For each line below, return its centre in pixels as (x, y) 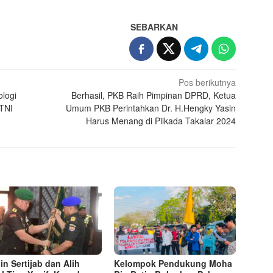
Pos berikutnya (207, 83)
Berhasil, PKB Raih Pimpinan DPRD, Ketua (154, 95)
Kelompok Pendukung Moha (173, 264)
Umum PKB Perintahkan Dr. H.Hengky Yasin (151, 108)
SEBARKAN (154, 27)
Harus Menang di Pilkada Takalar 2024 (161, 121)
